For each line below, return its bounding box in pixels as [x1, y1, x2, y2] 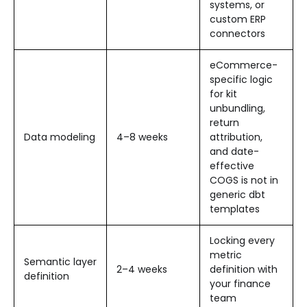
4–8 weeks [116, 130, 168, 144]
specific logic [210, 72, 273, 86]
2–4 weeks [116, 262, 167, 276]
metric [210, 247, 242, 262]
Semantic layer [24, 254, 97, 269]
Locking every [210, 233, 275, 247]
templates [210, 201, 260, 216]
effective [210, 158, 254, 173]
